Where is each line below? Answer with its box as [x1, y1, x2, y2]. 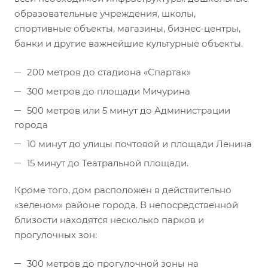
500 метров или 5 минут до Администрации [27, 104, 230, 116]
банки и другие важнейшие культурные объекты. [14, 37, 243, 49]
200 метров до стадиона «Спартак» [27, 66, 191, 78]
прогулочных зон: [14, 229, 97, 240]
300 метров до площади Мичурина [27, 85, 190, 97]
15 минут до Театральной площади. [27, 157, 188, 169]
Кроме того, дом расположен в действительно [14, 184, 232, 196]
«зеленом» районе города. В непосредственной [14, 199, 238, 211]
